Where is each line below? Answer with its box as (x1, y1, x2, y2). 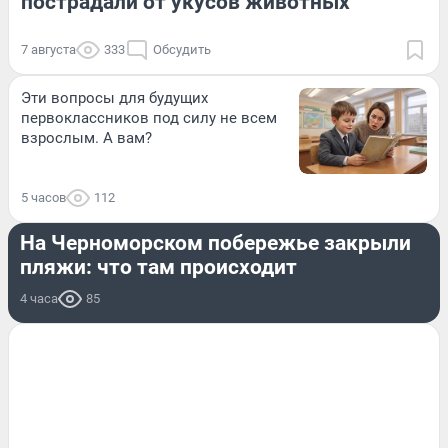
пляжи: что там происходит (20, 254, 297, 279)
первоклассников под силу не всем (21, 109, 277, 128)
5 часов (21, 189, 66, 205)
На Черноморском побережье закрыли (20, 230, 411, 255)
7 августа (21, 42, 76, 58)
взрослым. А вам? (21, 129, 152, 148)
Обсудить (153, 42, 211, 58)
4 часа (20, 290, 58, 306)
